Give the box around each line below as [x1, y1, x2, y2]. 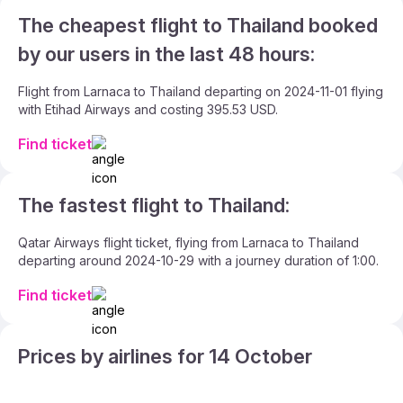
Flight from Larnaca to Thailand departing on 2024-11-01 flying [18, 84, 383, 99]
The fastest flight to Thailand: [18, 193, 290, 217]
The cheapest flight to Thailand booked [18, 13, 378, 37]
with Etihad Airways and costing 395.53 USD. [18, 102, 278, 117]
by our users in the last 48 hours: [18, 42, 315, 66]
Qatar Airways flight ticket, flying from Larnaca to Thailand [18, 235, 359, 250]
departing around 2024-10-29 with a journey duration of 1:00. [18, 253, 379, 268]
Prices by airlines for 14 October [18, 345, 312, 368]
